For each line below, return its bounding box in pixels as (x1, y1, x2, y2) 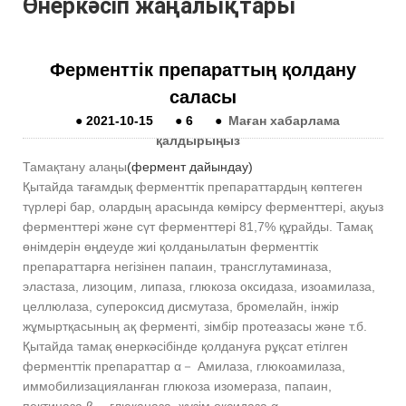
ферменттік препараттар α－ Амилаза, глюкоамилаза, (23, 359, 345, 374)
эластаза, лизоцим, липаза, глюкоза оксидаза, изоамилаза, (23, 279, 375, 295)
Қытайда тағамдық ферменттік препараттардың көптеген (23, 179, 362, 195)
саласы (169, 87, 237, 108)
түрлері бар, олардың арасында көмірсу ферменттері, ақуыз (23, 199, 383, 215)
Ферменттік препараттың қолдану (50, 60, 356, 81)
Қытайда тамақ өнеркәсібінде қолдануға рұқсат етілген (23, 339, 348, 354)
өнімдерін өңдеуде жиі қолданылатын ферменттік (23, 239, 318, 255)
